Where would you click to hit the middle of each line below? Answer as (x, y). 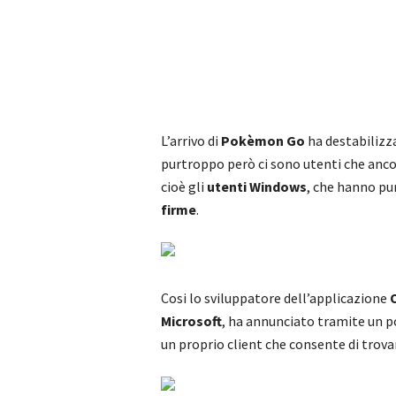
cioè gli (184, 187)
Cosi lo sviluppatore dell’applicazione (275, 298)
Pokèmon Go (263, 141)
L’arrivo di (191, 141)
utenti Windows (257, 187)
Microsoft (191, 321)
